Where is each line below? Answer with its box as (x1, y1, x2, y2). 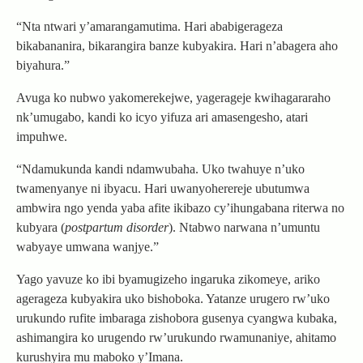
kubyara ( (16, 220, 65, 234)
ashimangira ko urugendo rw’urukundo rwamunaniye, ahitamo (16, 330, 336, 344)
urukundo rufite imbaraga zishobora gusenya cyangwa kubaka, (16, 310, 337, 325)
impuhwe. (16, 129, 67, 143)
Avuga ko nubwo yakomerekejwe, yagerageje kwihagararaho (16, 90, 331, 105)
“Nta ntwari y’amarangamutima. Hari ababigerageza (16, 19, 283, 33)
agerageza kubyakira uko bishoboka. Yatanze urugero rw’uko (16, 291, 330, 305)
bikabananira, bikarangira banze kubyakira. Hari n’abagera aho (16, 38, 338, 53)
